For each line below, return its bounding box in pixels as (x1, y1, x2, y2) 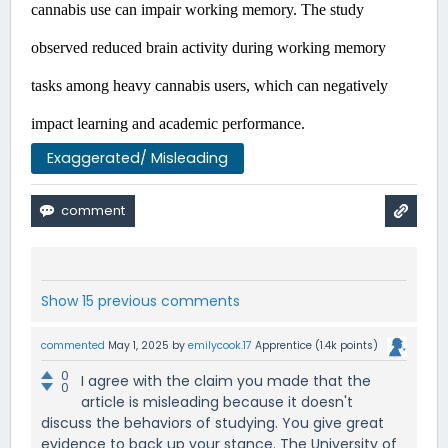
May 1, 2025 (108, 337, 169, 353)
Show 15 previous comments (41, 290, 240, 311)
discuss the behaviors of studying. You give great (41, 412, 384, 433)
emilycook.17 (188, 337, 252, 353)
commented (41, 337, 105, 353)
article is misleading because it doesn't (81, 391, 353, 412)
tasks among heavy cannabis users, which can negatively (31, 76, 388, 94)
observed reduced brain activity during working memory (31, 38, 386, 56)
